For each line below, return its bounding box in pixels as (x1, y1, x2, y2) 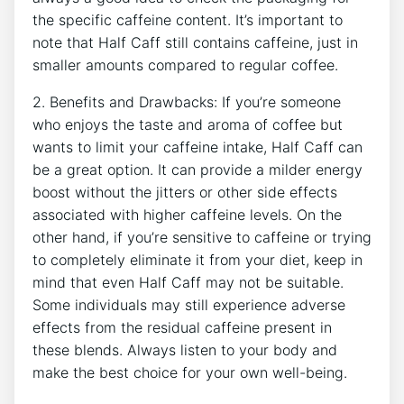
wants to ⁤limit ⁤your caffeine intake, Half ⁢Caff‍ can (32, 137, 363, 156)
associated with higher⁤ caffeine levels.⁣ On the (32, 205, 342, 224)
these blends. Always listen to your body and (32, 340, 337, 359)
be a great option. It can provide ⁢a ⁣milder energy (32, 160, 363, 179)
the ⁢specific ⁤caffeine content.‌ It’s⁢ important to (32, 10, 343, 29)
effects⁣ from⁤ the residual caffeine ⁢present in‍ (32, 317, 332, 336)
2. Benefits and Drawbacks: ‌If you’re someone (32, 92, 341, 111)
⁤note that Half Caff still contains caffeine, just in (32, 32, 358, 51)
